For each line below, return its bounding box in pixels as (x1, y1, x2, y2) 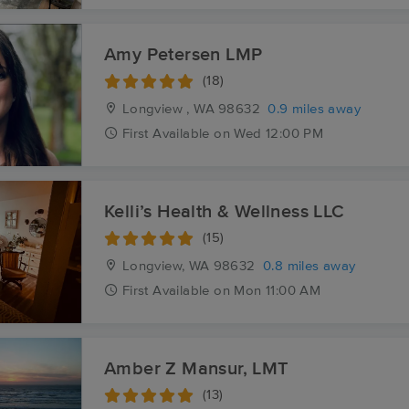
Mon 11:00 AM (234, 284, 321, 298)
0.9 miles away (267, 102, 362, 116)
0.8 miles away (263, 259, 356, 273)
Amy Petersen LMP (104, 46, 263, 64)
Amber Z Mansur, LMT (104, 360, 289, 378)
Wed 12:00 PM (234, 127, 324, 141)
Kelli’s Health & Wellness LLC (104, 203, 345, 221)
